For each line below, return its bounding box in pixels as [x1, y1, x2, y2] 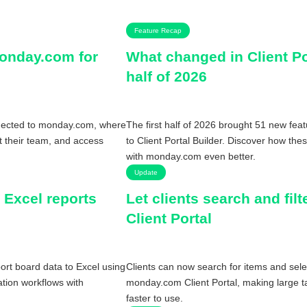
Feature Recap [134, 26, 182, 34]
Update [134, 168, 158, 176]
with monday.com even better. [125, 150, 256, 162]
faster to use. [125, 292, 183, 304]
